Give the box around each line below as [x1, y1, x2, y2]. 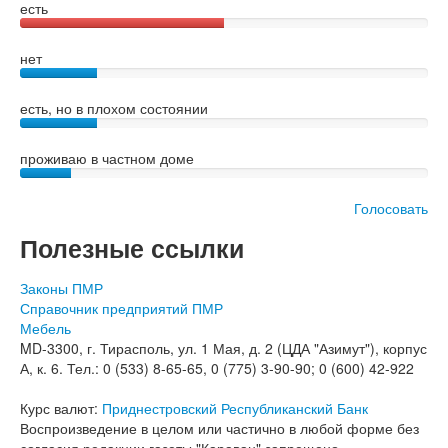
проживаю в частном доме [20, 148, 194, 168]
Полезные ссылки [20, 230, 244, 266]
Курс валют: [20, 398, 102, 418]
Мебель [20, 318, 71, 338]
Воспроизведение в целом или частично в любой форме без [20, 418, 419, 438]
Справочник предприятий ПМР [20, 298, 223, 318]
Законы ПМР [20, 278, 103, 298]
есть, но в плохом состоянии [20, 98, 208, 118]
